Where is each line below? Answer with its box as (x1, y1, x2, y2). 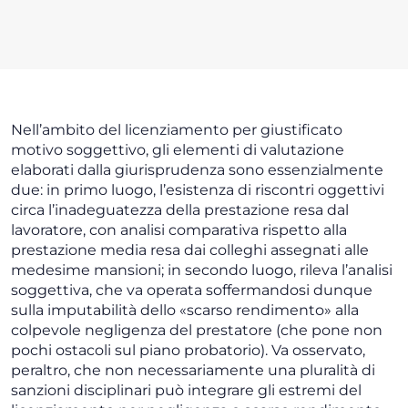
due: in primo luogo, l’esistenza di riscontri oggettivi (11, 181, 384, 199)
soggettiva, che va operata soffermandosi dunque (11, 281, 372, 300)
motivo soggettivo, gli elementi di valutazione (11, 141, 344, 159)
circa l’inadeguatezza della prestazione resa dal (11, 201, 349, 219)
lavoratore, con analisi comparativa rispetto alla (11, 221, 347, 240)
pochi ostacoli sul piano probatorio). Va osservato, (11, 342, 365, 360)
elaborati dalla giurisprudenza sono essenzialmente (11, 161, 383, 179)
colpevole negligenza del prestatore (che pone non (11, 321, 382, 340)
